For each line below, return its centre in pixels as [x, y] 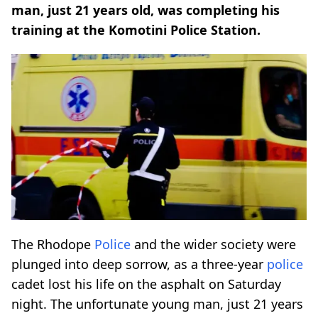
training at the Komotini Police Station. [136, 30]
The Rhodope [53, 244]
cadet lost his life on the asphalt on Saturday [146, 284]
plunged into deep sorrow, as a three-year [139, 264]
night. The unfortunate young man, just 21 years [157, 303]
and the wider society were [213, 244]
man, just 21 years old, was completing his [146, 10]
